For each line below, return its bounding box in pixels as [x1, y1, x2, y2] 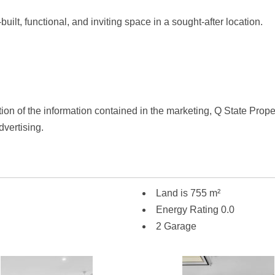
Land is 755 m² [156, 188, 220, 198]
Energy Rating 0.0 [156, 204, 234, 215]
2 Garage [156, 221, 196, 231]
